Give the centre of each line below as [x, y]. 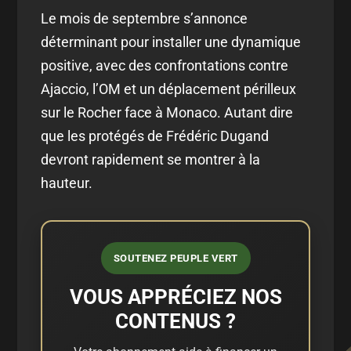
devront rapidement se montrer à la [151, 159]
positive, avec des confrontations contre [165, 65]
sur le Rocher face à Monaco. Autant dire [167, 112]
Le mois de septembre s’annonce [145, 18]
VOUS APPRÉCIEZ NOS [175, 297]
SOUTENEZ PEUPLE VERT [175, 258]
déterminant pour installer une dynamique [171, 42]
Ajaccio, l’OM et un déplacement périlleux [169, 89]
